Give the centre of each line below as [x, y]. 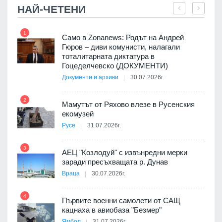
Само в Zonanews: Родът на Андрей [123, 38]
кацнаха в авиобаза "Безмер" [112, 210]
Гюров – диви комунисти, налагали [121, 47]
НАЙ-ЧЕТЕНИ [52, 9]
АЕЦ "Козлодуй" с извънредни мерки [125, 153]
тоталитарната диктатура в [108, 56]
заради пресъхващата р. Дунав [115, 162]
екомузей [78, 114]
